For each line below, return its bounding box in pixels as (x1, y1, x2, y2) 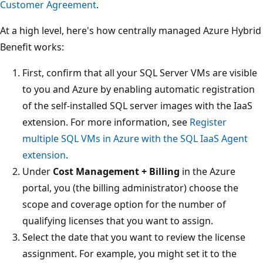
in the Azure (180, 164, 235, 178)
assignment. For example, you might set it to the (22, 247, 237, 260)
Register (190, 115, 227, 129)
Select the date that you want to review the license (22, 230, 245, 244)
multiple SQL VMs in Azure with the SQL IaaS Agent (22, 131, 248, 145)
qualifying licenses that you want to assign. (22, 214, 213, 227)
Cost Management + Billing (53, 164, 180, 178)
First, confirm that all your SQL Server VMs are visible (22, 66, 257, 79)
